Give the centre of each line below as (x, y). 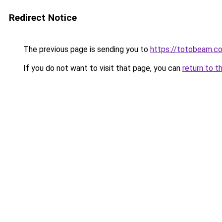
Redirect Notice (43, 18)
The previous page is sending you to (86, 49)
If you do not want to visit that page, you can (102, 68)
